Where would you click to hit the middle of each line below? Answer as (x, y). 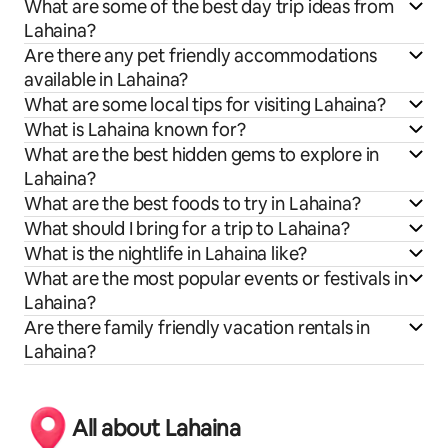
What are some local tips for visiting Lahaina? (205, 105)
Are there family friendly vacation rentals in (197, 328)
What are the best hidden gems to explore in (202, 155)
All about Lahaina (156, 429)
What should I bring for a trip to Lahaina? (187, 229)
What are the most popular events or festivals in (216, 279)
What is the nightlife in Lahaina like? (166, 254)
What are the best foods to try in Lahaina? (192, 204)
